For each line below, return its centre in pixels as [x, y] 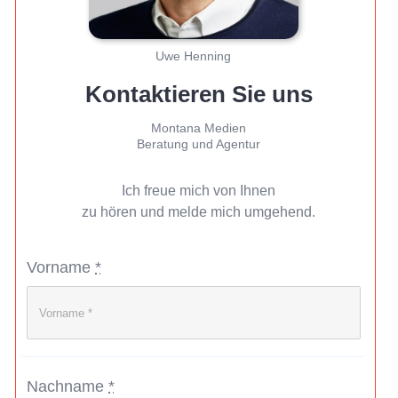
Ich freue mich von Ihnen [199, 190]
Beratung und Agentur [199, 144]
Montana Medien [199, 128]
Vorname [61, 267]
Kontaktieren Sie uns [199, 95]
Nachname [68, 387]
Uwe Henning [194, 56]
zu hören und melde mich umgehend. [199, 211]
